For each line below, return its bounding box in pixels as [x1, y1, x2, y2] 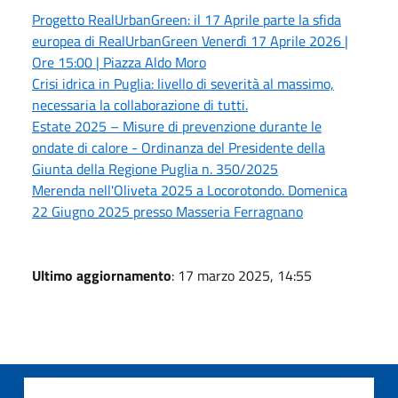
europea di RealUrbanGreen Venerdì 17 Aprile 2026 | [32, 29, 348, 52]
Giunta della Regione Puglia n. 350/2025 [32, 157, 278, 179]
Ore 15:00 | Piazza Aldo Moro [32, 51, 206, 73]
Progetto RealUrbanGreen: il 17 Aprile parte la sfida [32, 8, 341, 30]
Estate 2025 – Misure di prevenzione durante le [32, 115, 322, 137]
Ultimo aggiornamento [32, 264, 171, 286]
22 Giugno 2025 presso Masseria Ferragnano [32, 200, 303, 222]
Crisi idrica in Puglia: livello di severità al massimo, [32, 72, 334, 94]
